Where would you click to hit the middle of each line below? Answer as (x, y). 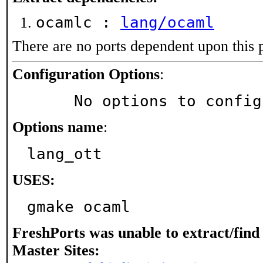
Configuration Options (86, 74)
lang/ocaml (167, 22)
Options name (58, 127)
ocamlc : (78, 22)
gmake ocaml (79, 207)
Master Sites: (56, 250)
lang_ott (65, 154)
